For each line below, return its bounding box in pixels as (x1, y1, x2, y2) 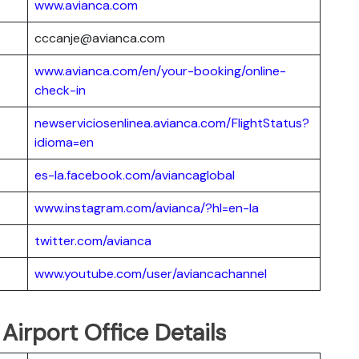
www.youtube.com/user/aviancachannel (34, 264, 267, 282)
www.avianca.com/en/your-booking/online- (34, 62, 286, 79)
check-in (34, 81, 86, 99)
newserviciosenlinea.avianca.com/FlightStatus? (34, 114, 309, 131)
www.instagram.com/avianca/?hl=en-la (34, 199, 259, 216)
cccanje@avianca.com (34, 29, 165, 46)
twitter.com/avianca (34, 232, 151, 249)
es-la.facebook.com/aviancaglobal (34, 166, 235, 184)
